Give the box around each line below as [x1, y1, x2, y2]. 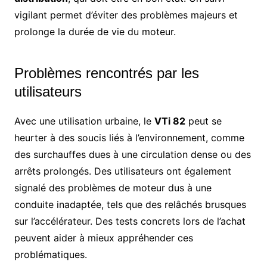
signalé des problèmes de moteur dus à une [14, 181, 212, 194]
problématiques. [14, 248, 87, 260]
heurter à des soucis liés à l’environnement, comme [14, 131, 244, 144]
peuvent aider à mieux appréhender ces [14, 231, 193, 244]
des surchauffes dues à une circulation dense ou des [14, 148, 251, 160]
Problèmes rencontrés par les [14, 64, 199, 81]
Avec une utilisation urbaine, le [14, 114, 154, 127]
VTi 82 [154, 114, 185, 127]
